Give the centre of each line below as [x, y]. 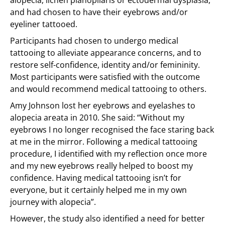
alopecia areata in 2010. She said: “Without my [97, 118]
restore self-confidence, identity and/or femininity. [105, 65]
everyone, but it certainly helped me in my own [98, 190]
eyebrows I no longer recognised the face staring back [112, 130]
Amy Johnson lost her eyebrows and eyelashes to [103, 106]
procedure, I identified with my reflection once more [108, 154]
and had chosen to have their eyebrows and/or [99, 12]
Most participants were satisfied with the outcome [105, 77]
